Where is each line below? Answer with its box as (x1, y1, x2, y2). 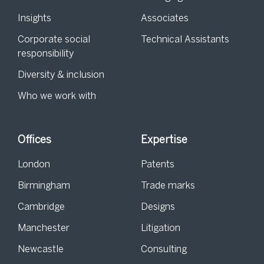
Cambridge (18, 203, 65, 212)
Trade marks (141, 181, 195, 190)
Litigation (141, 224, 180, 233)
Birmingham (18, 181, 70, 190)
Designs (141, 203, 175, 212)
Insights (18, 14, 51, 23)
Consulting (141, 245, 187, 254)
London (18, 160, 50, 169)
